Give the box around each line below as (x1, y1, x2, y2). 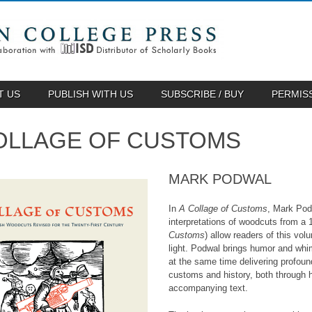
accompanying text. (169, 283, 248, 294)
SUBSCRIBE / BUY (161, 88, 244, 100)
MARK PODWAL (169, 171, 272, 187)
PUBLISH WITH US (48, 88, 133, 100)
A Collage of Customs (179, 203, 267, 214)
